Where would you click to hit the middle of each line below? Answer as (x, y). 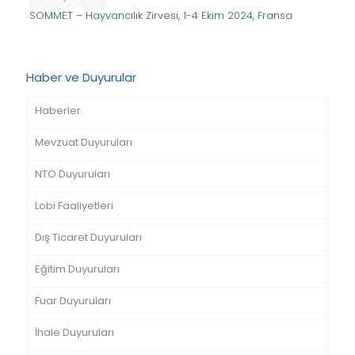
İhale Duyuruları (74, 332)
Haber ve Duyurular (81, 77)
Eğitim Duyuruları (77, 269)
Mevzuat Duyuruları (84, 142)
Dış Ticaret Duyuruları (88, 237)
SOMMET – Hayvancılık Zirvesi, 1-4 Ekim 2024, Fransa (160, 15)
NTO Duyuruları (73, 174)
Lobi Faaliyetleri (74, 206)
